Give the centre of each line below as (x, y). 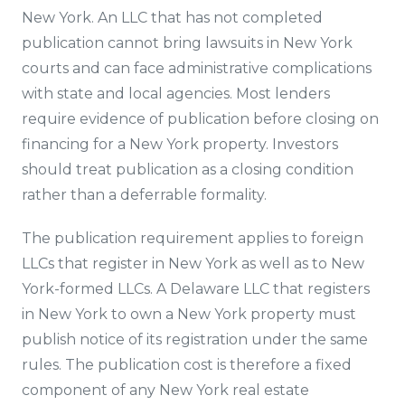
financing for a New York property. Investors (180, 144)
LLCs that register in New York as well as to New (193, 264)
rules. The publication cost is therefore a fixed (187, 365)
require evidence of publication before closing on (200, 119)
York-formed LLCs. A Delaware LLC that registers (196, 289)
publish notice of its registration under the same (195, 339)
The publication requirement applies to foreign (193, 238)
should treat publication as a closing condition (188, 170)
